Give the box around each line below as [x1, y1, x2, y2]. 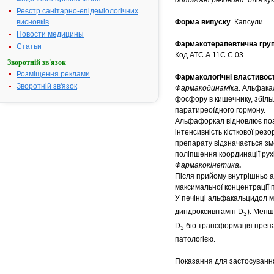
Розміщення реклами [17, 70, 90, 78]
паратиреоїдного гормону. [175, 106, 265, 114]
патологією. [175, 235, 215, 244]
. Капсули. [231, 18, 265, 26]
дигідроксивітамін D [175, 207, 243, 217]
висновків [17, 18, 49, 26]
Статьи [17, 42, 42, 51]
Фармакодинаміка [175, 84, 239, 92]
